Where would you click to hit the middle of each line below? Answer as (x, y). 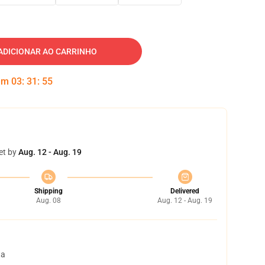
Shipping (48, 191)
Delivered (185, 191)
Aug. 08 (48, 201)
